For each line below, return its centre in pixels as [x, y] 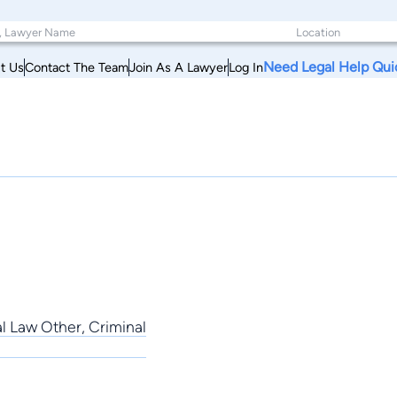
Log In [246, 67]
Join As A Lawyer [179, 67]
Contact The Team [77, 67]
